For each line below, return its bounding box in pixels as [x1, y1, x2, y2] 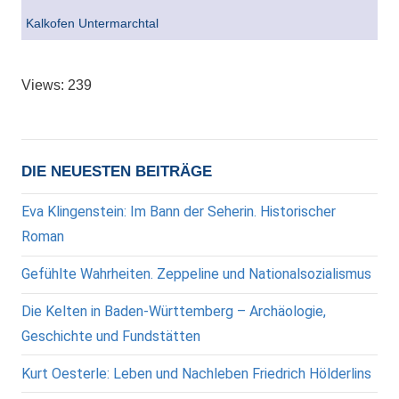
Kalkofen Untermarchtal [26, 17, 159, 31]
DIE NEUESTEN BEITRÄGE [21, 163, 212, 181]
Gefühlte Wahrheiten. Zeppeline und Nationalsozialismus [21, 265, 371, 283]
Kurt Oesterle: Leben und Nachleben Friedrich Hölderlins [21, 364, 371, 382]
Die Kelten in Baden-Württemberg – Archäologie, [21, 302, 326, 320]
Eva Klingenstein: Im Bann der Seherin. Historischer [21, 203, 336, 221]
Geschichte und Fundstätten [21, 327, 200, 345]
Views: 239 [21, 77, 92, 94]
